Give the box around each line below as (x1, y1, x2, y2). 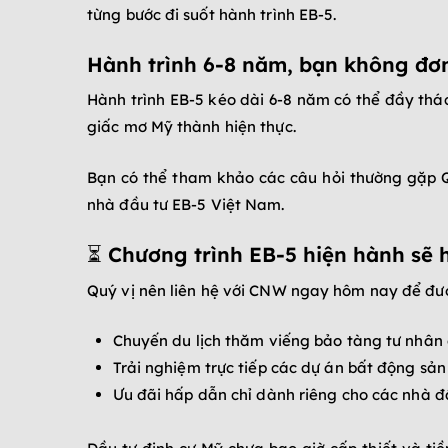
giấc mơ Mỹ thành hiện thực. (87, 117, 296, 137)
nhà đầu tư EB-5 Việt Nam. (87, 194, 285, 214)
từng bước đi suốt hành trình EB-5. (87, 4, 337, 24)
